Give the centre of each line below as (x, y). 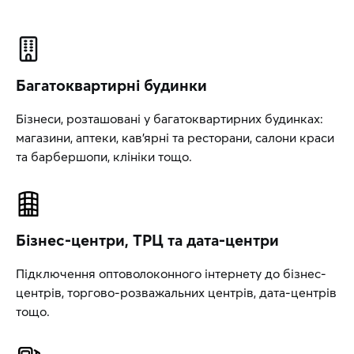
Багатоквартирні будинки (111, 85)
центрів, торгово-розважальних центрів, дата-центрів (176, 292)
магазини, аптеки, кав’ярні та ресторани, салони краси (175, 137)
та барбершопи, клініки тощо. (104, 156)
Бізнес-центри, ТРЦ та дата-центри (147, 240)
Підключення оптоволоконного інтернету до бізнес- (171, 273)
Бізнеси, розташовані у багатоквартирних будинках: (169, 119)
